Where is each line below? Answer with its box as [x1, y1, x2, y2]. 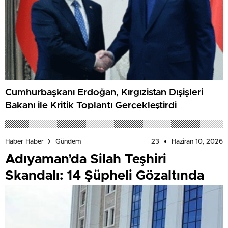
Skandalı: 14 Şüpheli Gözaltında [5, 168, 204, 182]
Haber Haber [5, 138, 44, 145]
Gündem [55, 138, 81, 145]
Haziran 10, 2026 [172, 138, 223, 145]
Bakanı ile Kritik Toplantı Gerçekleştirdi [5, 101, 177, 111]
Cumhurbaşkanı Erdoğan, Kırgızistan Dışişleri [5, 88, 203, 98]
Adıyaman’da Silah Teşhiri [5, 152, 166, 166]
